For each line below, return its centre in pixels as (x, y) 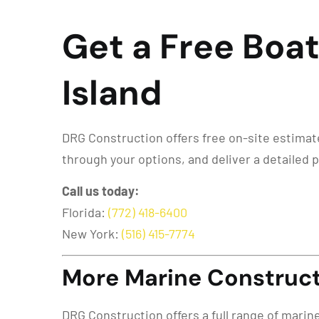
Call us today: (101, 191)
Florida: (85, 213)
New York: (92, 234)
